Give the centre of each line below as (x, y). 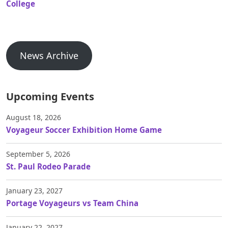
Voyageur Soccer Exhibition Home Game (84, 130)
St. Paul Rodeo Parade (48, 167)
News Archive (49, 56)
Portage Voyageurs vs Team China (72, 203)
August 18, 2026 (34, 118)
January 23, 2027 (34, 191)
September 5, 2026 (38, 154)
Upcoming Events (50, 97)
